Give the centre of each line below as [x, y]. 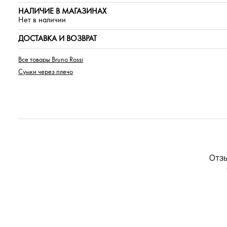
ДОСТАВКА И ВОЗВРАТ [58, 39]
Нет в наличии [42, 20]
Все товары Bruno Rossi [51, 60]
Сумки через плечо [46, 72]
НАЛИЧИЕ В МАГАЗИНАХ [62, 11]
